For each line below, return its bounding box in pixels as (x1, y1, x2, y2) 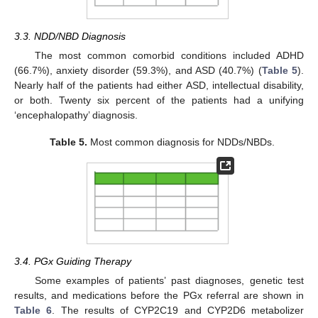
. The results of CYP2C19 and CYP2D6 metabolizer (52, 305, 304, 317)
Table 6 (14, 305, 53, 317)
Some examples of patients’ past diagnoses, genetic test (34, 275, 304, 287)
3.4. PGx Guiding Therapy (14, 256, 131, 268)
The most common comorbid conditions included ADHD (34, 50, 304, 62)
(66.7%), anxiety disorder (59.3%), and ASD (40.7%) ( (14, 65, 262, 77)
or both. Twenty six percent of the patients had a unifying (14, 94, 304, 106)
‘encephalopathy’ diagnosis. (14, 109, 138, 121)
